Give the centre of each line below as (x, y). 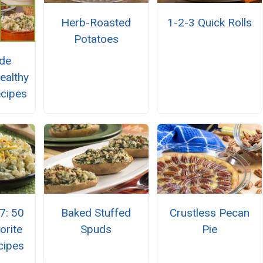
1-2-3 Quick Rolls (210, 22)
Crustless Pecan (210, 213)
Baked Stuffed (96, 213)
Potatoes (96, 39)
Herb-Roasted (96, 22)
